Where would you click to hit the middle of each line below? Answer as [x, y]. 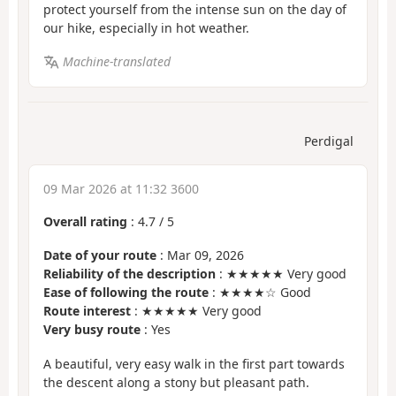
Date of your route [100, 255]
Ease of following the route [126, 293]
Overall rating [85, 221]
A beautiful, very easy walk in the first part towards [194, 363]
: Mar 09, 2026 [200, 255]
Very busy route [92, 330]
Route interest [87, 311]
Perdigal [329, 141]
